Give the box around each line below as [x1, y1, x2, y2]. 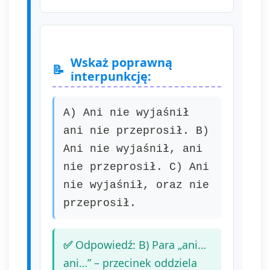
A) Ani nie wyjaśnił [63, 107, 189, 119]
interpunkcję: [71, 68, 151, 84]
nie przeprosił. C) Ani [63, 161, 209, 173]
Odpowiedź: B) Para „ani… [75, 237, 206, 252]
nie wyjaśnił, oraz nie [63, 179, 209, 191]
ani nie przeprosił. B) [63, 125, 209, 137]
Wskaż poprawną [71, 54, 172, 71]
